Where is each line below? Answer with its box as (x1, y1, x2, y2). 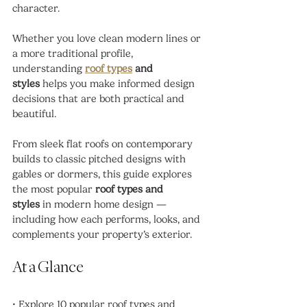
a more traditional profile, (12, 47, 136, 60)
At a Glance (12, 259, 84, 276)
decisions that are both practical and (12, 93, 187, 105)
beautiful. (12, 108, 56, 120)
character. (12, 2, 60, 14)
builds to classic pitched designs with (12, 153, 188, 165)
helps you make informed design (40, 77, 197, 90)
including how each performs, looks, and (12, 213, 203, 225)
